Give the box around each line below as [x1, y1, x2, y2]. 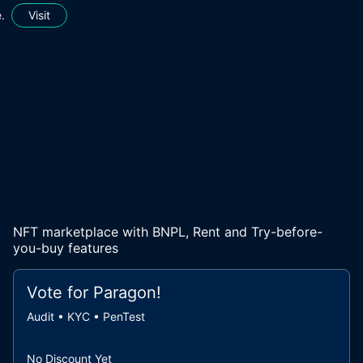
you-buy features [13, 240, 118, 256]
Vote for [27, 283, 93, 302]
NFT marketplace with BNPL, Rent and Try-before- [13, 224, 322, 240]
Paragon [93, 283, 156, 302]
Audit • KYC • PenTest [27, 310, 145, 323]
